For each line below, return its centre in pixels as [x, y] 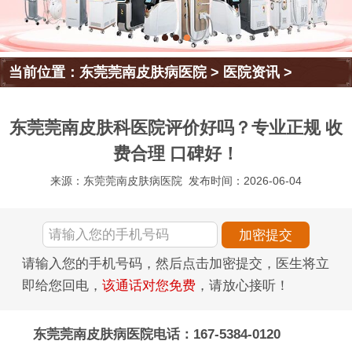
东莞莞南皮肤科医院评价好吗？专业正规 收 [176, 128]
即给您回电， [62, 285]
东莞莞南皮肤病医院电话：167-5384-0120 [156, 334]
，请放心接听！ [242, 285]
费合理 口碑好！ [176, 154]
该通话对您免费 [149, 285]
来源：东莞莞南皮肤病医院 [116, 181]
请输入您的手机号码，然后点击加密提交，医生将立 [176, 263]
